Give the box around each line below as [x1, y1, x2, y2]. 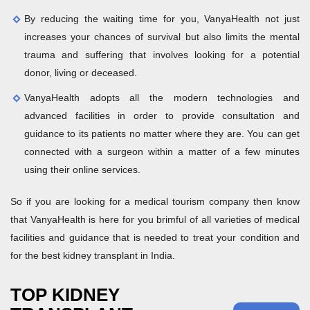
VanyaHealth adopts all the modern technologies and [24, 92, 300, 104]
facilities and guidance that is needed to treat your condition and [10, 232, 300, 244]
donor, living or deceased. [24, 67, 137, 79]
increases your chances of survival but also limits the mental [24, 31, 300, 43]
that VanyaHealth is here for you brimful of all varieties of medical [10, 214, 300, 226]
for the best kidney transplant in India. [10, 250, 175, 262]
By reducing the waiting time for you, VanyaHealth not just [24, 13, 300, 25]
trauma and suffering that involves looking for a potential [24, 49, 300, 61]
